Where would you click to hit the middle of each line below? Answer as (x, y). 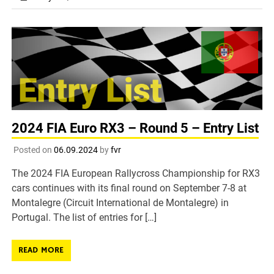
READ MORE (41, 250)
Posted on (33, 150)
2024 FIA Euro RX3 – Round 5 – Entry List (135, 128)
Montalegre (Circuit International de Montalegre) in (120, 202)
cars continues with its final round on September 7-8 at (129, 188)
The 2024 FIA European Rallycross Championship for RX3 (136, 173)
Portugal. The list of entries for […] (84, 217)
